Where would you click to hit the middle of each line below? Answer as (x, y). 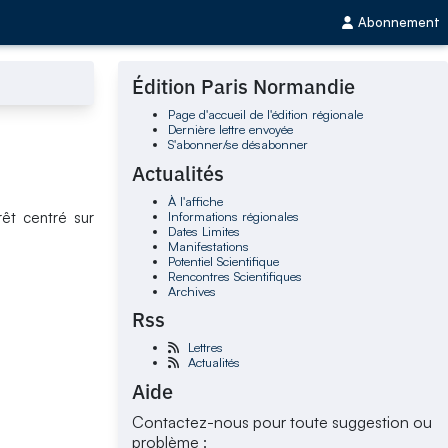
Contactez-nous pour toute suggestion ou (282, 421)
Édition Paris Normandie (244, 87)
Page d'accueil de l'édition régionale (265, 114)
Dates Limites (203, 230)
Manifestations (208, 245)
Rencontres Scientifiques (234, 275)
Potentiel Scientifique (223, 260)
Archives (191, 290)
